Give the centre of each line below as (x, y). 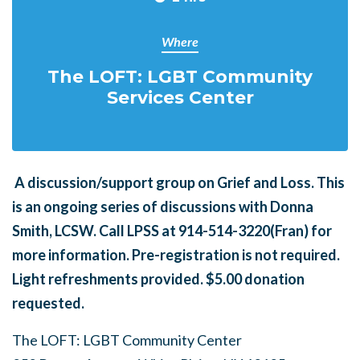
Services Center (180, 97)
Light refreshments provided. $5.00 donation (158, 279)
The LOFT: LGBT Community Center (127, 340)
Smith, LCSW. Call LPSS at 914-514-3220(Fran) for (172, 231)
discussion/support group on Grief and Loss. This (186, 182)
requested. (49, 303)
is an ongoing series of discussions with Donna (163, 207)
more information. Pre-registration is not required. (176, 255)
